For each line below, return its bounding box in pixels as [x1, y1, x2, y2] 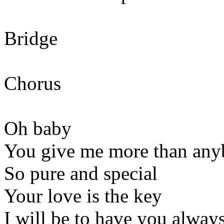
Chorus [4, 72, 61, 94]
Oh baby [4, 117, 71, 139]
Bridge [4, 27, 57, 49]
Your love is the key [4, 184, 162, 206]
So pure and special [4, 162, 157, 184]
